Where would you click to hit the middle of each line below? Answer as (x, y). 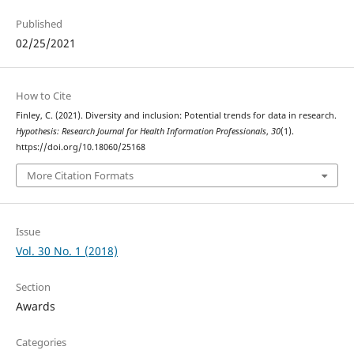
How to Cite (43, 96)
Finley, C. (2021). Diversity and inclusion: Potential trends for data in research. (176, 116)
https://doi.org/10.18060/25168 (80, 147)
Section (33, 286)
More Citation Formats (80, 175)
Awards (35, 306)
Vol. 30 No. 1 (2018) (66, 250)
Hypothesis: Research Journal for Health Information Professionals (141, 132)
